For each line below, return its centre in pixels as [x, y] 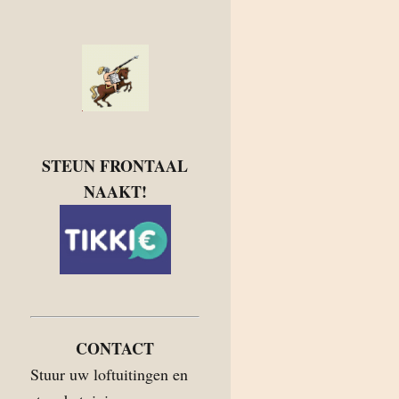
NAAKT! [115, 191]
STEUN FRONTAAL [115, 166]
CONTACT [115, 348]
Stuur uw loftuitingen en [109, 374]
